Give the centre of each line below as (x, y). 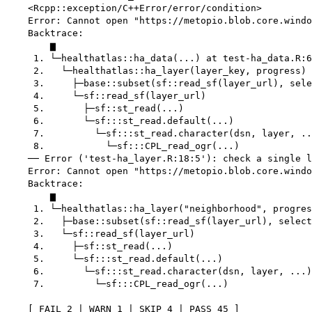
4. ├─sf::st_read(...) (89, 247)
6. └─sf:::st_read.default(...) (120, 121)
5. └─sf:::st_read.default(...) (114, 259)
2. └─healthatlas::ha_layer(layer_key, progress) (156, 71)
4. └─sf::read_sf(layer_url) (106, 96)
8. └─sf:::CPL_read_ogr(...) (123, 146)
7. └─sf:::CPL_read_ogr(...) (117, 284)
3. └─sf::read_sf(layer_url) (100, 234)
